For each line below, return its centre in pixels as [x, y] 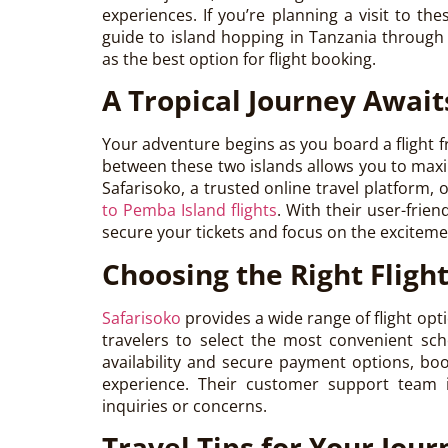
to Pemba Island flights [190, 210]
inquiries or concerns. [184, 405]
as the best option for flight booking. [239, 59]
